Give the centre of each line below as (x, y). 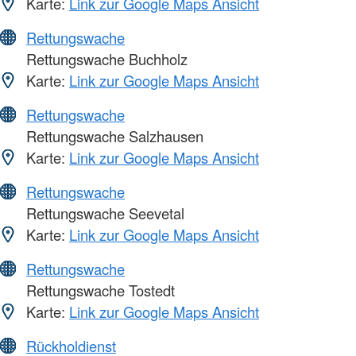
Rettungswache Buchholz (105, 59)
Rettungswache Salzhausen (113, 136)
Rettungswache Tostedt (99, 290)
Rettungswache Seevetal (103, 213)
